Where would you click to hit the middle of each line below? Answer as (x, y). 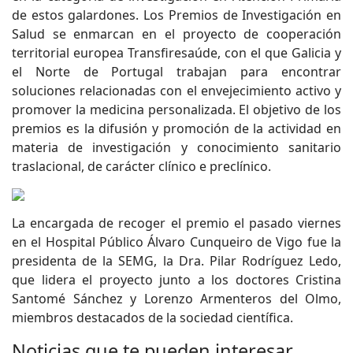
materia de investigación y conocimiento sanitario (176, 147)
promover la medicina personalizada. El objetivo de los (176, 110)
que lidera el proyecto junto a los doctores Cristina (176, 280)
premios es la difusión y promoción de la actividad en (176, 128)
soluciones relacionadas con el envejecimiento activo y (176, 91)
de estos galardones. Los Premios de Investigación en (176, 15)
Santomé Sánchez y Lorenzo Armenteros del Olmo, (176, 299)
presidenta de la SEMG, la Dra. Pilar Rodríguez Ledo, (176, 261)
